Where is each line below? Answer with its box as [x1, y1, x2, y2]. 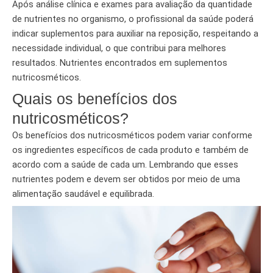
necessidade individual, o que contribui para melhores [12, 43, 226, 54]
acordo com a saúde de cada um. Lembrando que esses [12, 159, 238, 171]
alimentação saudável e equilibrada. [12, 188, 157, 200]
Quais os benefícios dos [12, 90, 177, 108]
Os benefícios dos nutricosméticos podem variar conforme [12, 130, 252, 141]
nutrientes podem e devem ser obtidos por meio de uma [12, 174, 240, 185]
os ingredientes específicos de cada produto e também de [12, 144, 249, 156]
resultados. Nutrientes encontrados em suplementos [12, 57, 227, 69]
